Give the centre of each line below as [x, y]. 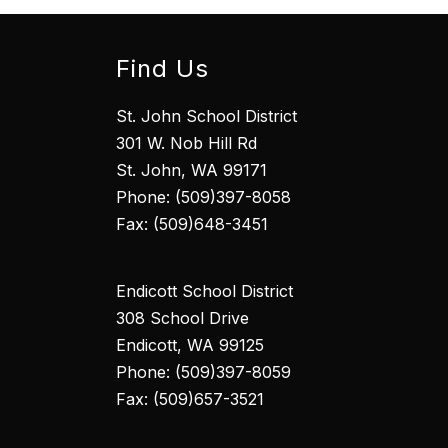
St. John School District [206, 116]
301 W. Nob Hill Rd [186, 143]
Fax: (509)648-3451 [192, 224]
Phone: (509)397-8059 [203, 372]
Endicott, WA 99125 [190, 345]
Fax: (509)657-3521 [190, 399]
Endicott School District [204, 291]
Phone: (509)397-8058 [203, 197]
